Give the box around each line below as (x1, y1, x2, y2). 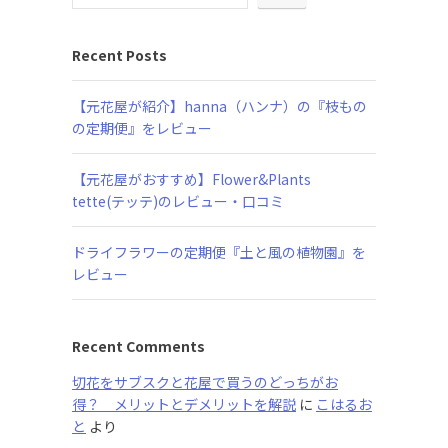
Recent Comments (72, 336, 205, 357)
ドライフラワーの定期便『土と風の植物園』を (72, 242, 366, 263)
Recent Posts (72, 45, 167, 66)
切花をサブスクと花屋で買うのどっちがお (72, 372, 338, 393)
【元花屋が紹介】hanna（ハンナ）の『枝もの (72, 96, 367, 117)
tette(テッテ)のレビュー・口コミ (72, 191, 284, 212)
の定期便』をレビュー (72, 118, 212, 139)
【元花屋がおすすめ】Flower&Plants (72, 169, 325, 190)
